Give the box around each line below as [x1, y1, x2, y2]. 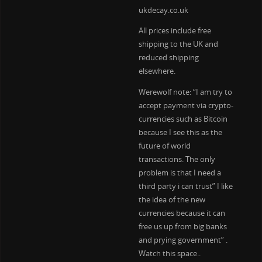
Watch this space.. [138, 249, 201, 259]
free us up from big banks [138, 222, 227, 232]
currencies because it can [138, 208, 225, 219]
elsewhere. [138, 66, 175, 77]
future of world [138, 141, 191, 151]
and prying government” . [138, 235, 227, 246]
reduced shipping [138, 53, 199, 63]
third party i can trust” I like [138, 181, 233, 192]
